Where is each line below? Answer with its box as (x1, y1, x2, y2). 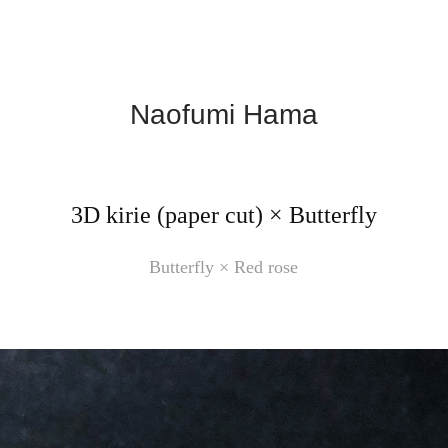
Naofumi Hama (130, 99, 318, 130)
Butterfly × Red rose (149, 257, 299, 277)
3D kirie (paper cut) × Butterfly (70, 202, 377, 228)
